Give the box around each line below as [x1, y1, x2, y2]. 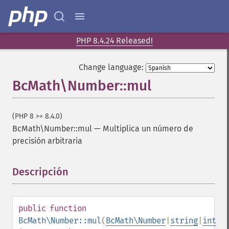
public [18, 203, 46, 213]
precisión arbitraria [12, 136, 82, 146]
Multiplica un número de [103, 124, 193, 133]
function [50, 203, 86, 213]
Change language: [79, 62, 144, 72]
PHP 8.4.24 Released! [76, 36, 153, 45]
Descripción [12, 166, 68, 178]
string [170, 216, 198, 225]
